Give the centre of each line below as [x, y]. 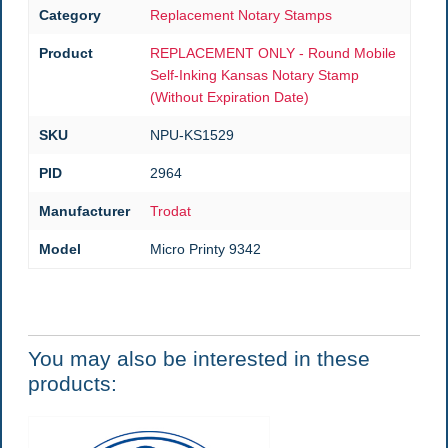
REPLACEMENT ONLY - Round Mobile [272, 52]
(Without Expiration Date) [229, 96]
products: [72, 383]
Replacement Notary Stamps [240, 14]
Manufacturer [84, 210]
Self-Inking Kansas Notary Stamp [254, 74]
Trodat [170, 210]
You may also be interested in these [198, 358]
